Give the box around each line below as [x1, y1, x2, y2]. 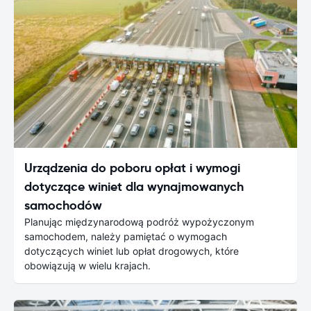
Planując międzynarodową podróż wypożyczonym [24, 215, 254, 228]
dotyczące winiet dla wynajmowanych [24, 178, 244, 194]
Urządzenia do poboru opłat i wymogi [24, 159, 240, 176]
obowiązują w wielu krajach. [24, 259, 151, 271]
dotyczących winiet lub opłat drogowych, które [24, 244, 239, 257]
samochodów [24, 196, 102, 213]
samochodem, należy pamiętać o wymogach [24, 230, 227, 242]
